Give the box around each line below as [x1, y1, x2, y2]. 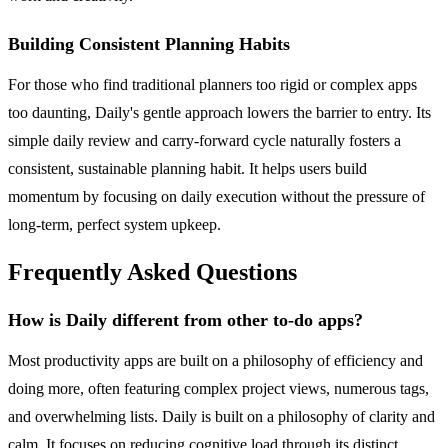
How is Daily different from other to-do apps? [8, 310, 363, 331]
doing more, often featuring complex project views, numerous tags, [8, 380, 429, 398]
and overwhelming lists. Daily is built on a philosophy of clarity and [8, 408, 435, 426]
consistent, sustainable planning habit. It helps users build [8, 160, 367, 178]
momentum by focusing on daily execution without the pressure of [8, 188, 425, 206]
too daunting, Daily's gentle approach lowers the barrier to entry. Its [8, 104, 431, 122]
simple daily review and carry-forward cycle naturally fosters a [8, 132, 401, 150]
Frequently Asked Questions [8, 259, 297, 286]
